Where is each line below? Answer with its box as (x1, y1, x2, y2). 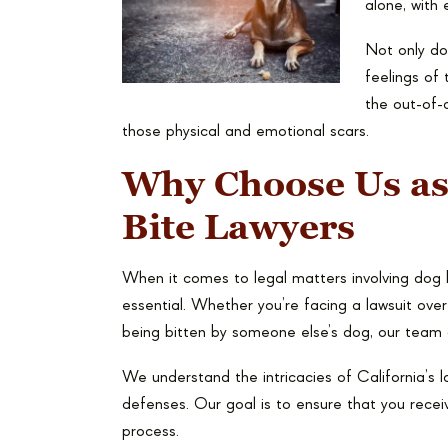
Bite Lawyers (122, 204, 355, 250)
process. (122, 423, 179, 440)
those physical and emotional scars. (122, 123, 369, 140)
